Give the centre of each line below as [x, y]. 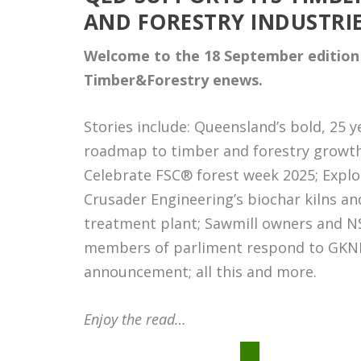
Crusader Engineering [158, 199]
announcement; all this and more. [200, 272]
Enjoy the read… [135, 320]
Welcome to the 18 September [193, 55]
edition [331, 55]
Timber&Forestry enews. [173, 79]
